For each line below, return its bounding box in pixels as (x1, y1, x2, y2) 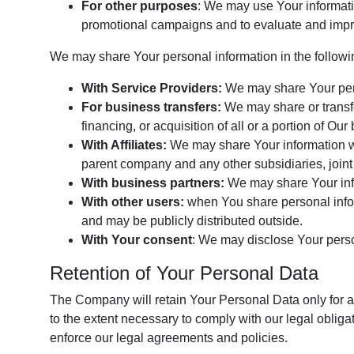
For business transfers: (81, 100, 221, 114)
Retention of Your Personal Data (50, 262, 318, 284)
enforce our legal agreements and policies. (50, 331, 288, 345)
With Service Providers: (81, 81, 222, 95)
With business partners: (81, 176, 224, 190)
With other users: (81, 195, 184, 209)
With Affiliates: (81, 138, 167, 152)
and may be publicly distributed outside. (81, 214, 303, 228)
